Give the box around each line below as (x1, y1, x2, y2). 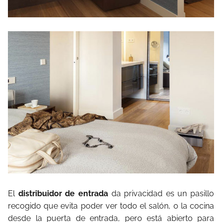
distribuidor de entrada (18, 188, 108, 198)
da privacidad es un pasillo (108, 188, 214, 198)
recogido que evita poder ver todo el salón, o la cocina (8, 201, 214, 211)
